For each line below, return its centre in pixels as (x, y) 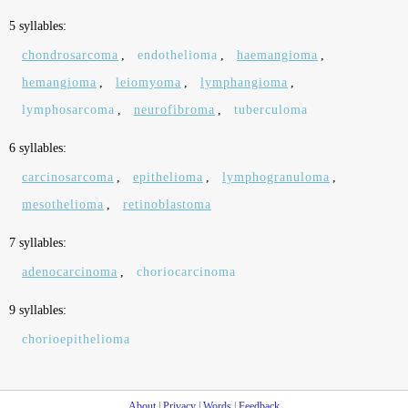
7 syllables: (38, 243)
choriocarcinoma (186, 272)
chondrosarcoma (70, 55)
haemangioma (277, 55)
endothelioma (178, 55)
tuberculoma (271, 110)
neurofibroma (174, 110)
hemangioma (59, 82)
